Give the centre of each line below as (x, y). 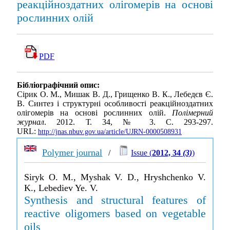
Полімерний (193, 113)
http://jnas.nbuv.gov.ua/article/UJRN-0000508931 (110, 132)
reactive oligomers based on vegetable (115, 213)
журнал (31, 122)
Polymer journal (72, 152)
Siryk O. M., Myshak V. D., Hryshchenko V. (115, 177)
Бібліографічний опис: (58, 85)
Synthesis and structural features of (115, 200)
